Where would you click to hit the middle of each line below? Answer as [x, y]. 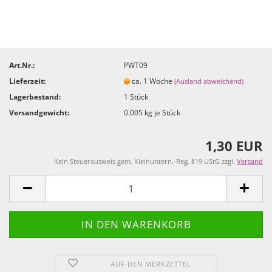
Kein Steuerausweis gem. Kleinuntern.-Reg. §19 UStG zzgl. [145, 161]
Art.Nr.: [22, 65]
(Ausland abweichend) [209, 81]
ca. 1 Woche [153, 81]
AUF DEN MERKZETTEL [151, 264]
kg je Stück [162, 112]
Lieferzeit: [27, 81]
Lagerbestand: [35, 97]
